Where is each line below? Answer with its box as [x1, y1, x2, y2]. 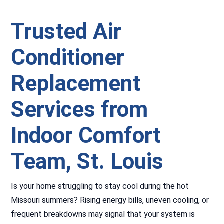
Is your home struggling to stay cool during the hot [11, 181, 189, 191]
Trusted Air [11, 18, 122, 44]
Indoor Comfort [11, 122, 161, 148]
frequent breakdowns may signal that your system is [11, 209, 195, 219]
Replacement [11, 70, 141, 96]
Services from [11, 96, 148, 122]
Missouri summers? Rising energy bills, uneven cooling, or [11, 195, 209, 205]
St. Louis [77, 148, 164, 174]
